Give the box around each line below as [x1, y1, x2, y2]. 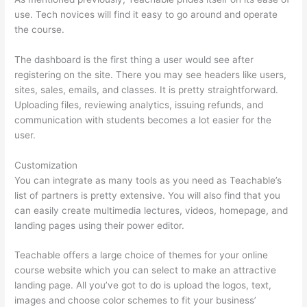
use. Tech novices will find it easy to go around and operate [14, 8, 278, 20]
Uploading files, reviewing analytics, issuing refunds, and [14, 99, 264, 110]
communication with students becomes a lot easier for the [14, 114, 272, 125]
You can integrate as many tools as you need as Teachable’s [14, 174, 282, 186]
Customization [14, 159, 78, 171]
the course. [14, 23, 65, 35]
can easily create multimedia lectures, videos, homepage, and [14, 204, 288, 216]
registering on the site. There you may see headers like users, [14, 69, 287, 80]
